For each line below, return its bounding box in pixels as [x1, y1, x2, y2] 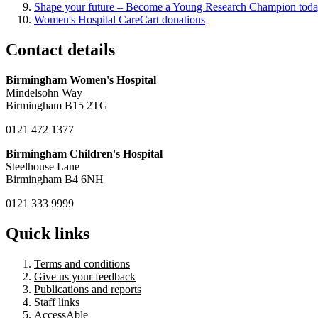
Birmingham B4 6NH [6, 173, 104, 186]
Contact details [6, 40, 115, 60]
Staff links [34, 295, 79, 308]
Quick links [6, 224, 89, 243]
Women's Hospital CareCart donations [34, 13, 205, 26]
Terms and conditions [34, 257, 130, 270]
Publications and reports [34, 283, 141, 295]
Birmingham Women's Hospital [6, 74, 156, 87]
